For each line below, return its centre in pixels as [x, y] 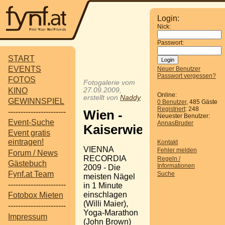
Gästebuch [27, 163]
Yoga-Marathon [111, 212]
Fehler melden [177, 150]
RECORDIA [105, 158]
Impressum [28, 216]
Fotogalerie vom [109, 83]
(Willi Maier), [106, 203]
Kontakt [167, 142]
